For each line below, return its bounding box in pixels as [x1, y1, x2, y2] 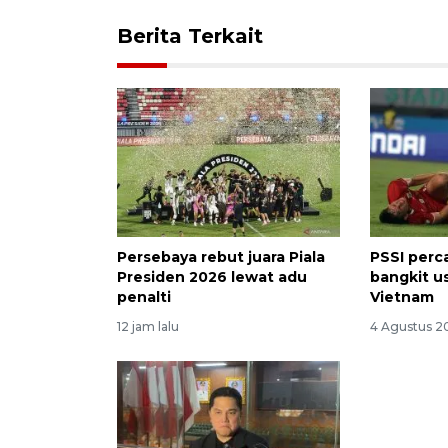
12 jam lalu [117, 319, 179, 335]
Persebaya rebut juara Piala [117, 248, 325, 267]
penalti [117, 288, 171, 307]
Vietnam [370, 288, 435, 307]
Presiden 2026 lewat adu [117, 268, 307, 287]
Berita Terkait [117, 24, 263, 49]
